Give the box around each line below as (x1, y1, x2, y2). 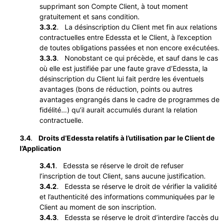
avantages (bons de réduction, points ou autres (39, 85, 192, 94)
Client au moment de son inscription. (39, 202, 156, 211)
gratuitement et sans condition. (39, 12, 140, 21)
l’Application (20, 144, 61, 152)
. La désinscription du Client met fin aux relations (57, 23, 217, 32)
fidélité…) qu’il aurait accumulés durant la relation (39, 106, 197, 114)
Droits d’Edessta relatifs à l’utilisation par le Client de (38, 133, 215, 142)
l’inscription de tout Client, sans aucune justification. (39, 171, 206, 180)
